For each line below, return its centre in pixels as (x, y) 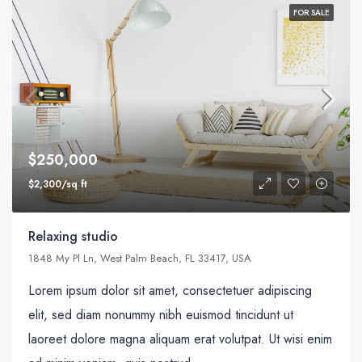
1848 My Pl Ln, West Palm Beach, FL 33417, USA (140, 258)
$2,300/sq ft (58, 184)
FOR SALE (311, 13)
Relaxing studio (73, 236)
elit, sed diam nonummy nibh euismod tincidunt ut (161, 314)
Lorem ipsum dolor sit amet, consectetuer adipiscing (170, 290)
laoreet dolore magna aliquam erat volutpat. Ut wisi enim (180, 339)
